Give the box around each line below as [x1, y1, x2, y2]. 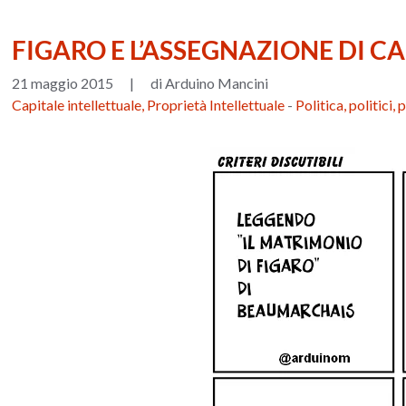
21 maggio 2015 [12, 73, 114, 92]
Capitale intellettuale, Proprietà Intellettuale [12, 95, 285, 113]
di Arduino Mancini [150, 73, 269, 92]
